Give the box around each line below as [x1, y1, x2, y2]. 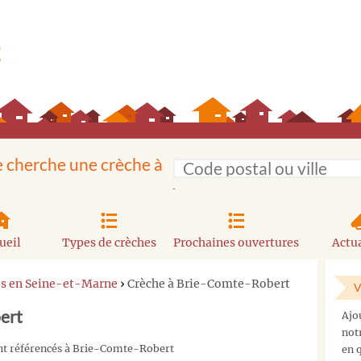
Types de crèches [61, 234, 156, 250]
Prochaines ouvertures [173, 234, 300, 250]
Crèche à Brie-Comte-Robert [127, 276, 290, 291]
